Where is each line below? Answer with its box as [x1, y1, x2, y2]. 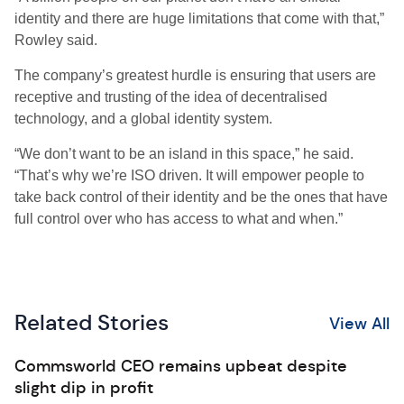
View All [329, 313, 390, 334]
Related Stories [14, 309, 169, 336]
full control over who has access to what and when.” [14, 211, 343, 226]
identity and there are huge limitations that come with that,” [14, 11, 384, 26]
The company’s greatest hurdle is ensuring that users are [14, 68, 376, 83]
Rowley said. [14, 32, 97, 48]
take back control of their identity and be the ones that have [14, 189, 388, 205]
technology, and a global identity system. [14, 111, 272, 126]
